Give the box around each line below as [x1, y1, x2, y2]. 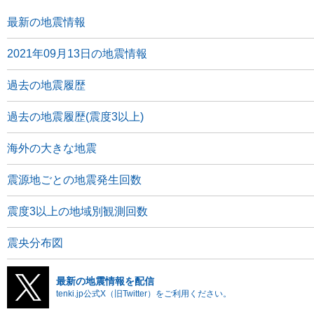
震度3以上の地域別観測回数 [7, 205, 148, 217]
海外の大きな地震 [7, 142, 97, 154]
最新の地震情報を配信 [56, 275, 154, 287]
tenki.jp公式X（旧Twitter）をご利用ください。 [56, 289, 231, 299]
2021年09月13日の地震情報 [7, 48, 147, 60]
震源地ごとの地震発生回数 [7, 174, 142, 186]
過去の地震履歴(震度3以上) [7, 111, 144, 123]
